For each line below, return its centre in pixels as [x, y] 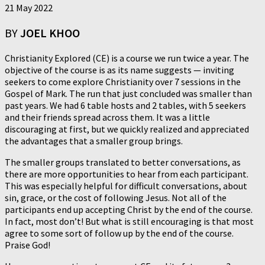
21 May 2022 [29, 7]
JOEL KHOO [50, 33]
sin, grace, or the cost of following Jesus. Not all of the [116, 197]
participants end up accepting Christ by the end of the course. [129, 209]
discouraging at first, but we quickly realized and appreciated [127, 129]
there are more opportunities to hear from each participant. [127, 174]
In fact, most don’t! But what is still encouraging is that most [129, 221]
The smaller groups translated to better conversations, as [123, 162]
